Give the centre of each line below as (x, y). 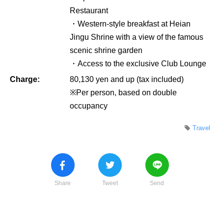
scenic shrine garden (106, 50)
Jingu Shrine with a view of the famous (137, 37)
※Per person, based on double (123, 92)
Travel (201, 128)
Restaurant (89, 10)
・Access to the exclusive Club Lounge (138, 63)
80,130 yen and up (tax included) (127, 79)
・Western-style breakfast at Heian (130, 24)
